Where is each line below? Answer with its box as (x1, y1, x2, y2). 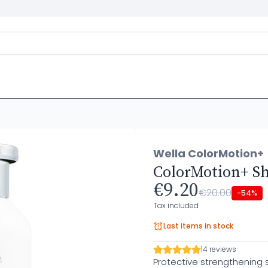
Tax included (153, 200, 199, 211)
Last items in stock (163, 221, 233, 231)
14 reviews (201, 244, 236, 254)
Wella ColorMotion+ (153, 146, 264, 161)
